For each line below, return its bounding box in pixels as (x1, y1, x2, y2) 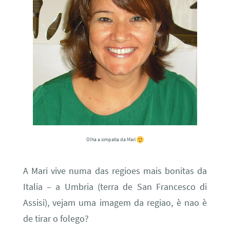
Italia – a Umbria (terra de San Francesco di (23, 181, 207, 193)
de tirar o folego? (23, 213, 89, 225)
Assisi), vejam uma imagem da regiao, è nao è (23, 197, 207, 209)
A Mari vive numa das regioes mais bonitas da (23, 165, 207, 177)
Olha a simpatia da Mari (86, 136, 137, 143)
